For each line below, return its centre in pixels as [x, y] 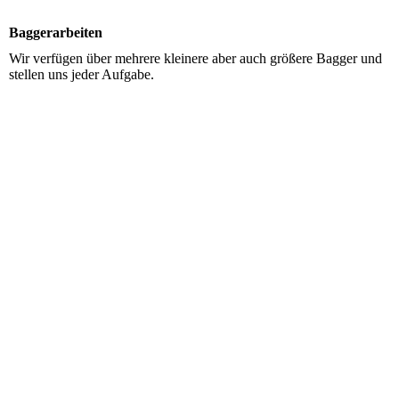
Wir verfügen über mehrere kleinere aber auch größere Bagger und [195, 59]
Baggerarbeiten [56, 33]
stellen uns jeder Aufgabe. [81, 75]
